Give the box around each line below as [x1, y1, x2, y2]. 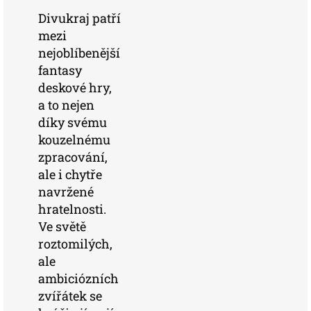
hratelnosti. [38, 201, 106, 217]
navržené [38, 183, 94, 200]
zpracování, [38, 149, 108, 165]
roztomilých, [38, 235, 112, 252]
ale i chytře [38, 166, 102, 183]
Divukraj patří [38, 10, 121, 26]
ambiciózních [38, 270, 119, 287]
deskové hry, [38, 79, 112, 96]
